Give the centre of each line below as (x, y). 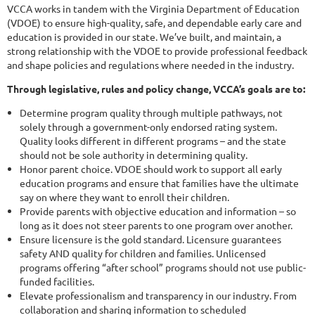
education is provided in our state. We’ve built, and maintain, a (144, 37)
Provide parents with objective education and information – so (158, 211)
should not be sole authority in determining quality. (134, 155)
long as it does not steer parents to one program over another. (156, 225)
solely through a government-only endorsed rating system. (148, 127)
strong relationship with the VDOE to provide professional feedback (157, 51)
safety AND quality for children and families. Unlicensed (143, 253)
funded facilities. (57, 282)
